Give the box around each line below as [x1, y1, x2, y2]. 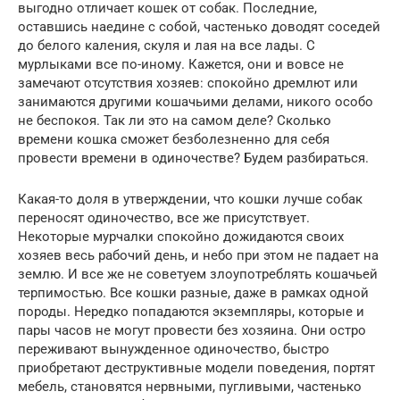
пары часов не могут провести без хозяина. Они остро [18, 322, 366, 339]
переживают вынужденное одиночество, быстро [18, 341, 329, 358]
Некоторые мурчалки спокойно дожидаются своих [18, 229, 344, 246]
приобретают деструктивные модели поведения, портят [18, 360, 375, 377]
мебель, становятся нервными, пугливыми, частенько [18, 379, 362, 396]
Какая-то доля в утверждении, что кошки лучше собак [18, 191, 362, 208]
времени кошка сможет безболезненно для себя [18, 131, 329, 148]
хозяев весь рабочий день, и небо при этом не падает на [18, 247, 379, 264]
